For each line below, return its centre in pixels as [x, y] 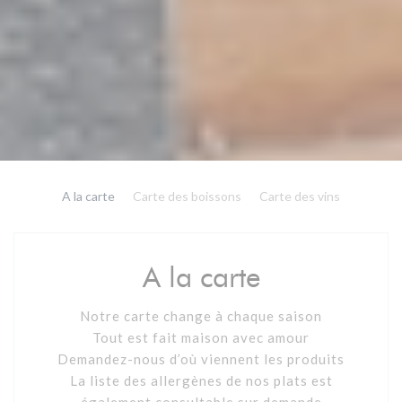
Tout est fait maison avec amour [201, 338]
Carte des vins [300, 197]
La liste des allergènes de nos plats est [201, 381]
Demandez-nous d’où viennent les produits [201, 359]
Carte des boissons [187, 197]
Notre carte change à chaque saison [201, 316]
